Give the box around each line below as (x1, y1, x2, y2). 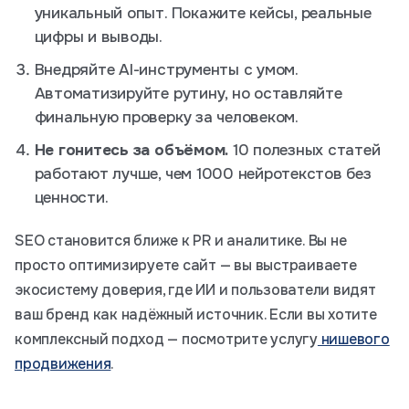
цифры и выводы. (34, 27, 163, 47)
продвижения (15, 354, 111, 373)
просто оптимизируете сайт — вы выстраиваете (15, 256, 357, 275)
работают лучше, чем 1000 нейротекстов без (34, 164, 372, 184)
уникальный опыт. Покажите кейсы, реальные (34, 4, 372, 23)
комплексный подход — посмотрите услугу (15, 330, 318, 349)
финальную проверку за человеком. (34, 108, 299, 127)
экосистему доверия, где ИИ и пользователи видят (15, 280, 376, 299)
